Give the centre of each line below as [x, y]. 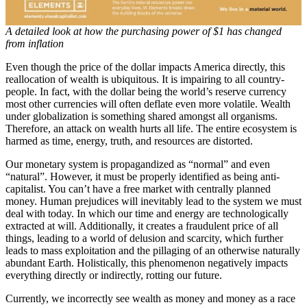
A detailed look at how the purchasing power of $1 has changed [144, 31]
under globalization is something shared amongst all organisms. [142, 116]
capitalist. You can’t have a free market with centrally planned [138, 188]
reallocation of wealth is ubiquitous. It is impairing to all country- [145, 79]
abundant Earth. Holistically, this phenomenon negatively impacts [147, 262]
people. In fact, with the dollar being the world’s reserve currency [146, 91]
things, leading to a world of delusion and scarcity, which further [144, 238]
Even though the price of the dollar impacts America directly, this [145, 66]
